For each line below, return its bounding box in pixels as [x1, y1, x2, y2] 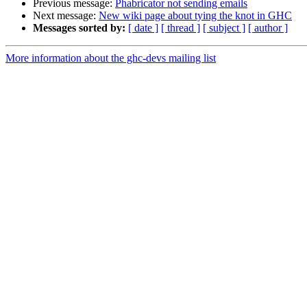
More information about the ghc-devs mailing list [5, 52, 216, 64]
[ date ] [128, 22, 158, 34]
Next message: [33, 10, 99, 22]
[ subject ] [203, 22, 245, 34]
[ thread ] [161, 22, 200, 34]
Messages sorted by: [33, 22, 125, 34]
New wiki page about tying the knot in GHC [99, 10, 292, 22]
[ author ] [248, 22, 288, 34]
